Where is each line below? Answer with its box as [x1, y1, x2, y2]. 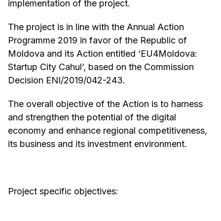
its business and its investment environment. [8, 139, 187, 149]
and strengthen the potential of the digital [8, 112, 176, 123]
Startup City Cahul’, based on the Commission [8, 62, 194, 73]
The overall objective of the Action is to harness [8, 99, 203, 110]
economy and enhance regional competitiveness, [8, 125, 207, 136]
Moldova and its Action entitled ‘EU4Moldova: [8, 48, 197, 59]
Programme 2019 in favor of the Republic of [8, 35, 187, 46]
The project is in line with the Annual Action [8, 22, 184, 33]
